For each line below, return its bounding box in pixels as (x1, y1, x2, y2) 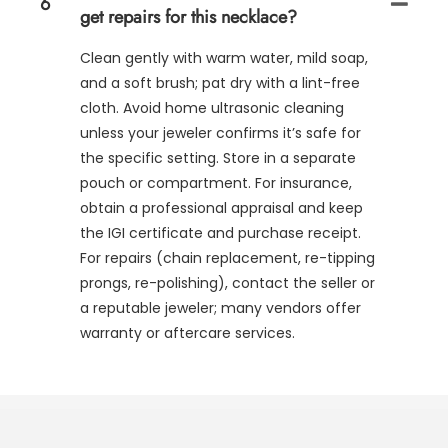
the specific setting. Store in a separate (80, 148, 356, 169)
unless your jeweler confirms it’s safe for (80, 123, 361, 144)
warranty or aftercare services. (80, 323, 295, 344)
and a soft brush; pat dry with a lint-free (80, 73, 360, 94)
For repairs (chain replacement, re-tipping (80, 248, 375, 269)
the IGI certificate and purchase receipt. (80, 223, 361, 244)
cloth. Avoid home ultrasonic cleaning (80, 98, 344, 119)
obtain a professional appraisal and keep (80, 198, 363, 219)
